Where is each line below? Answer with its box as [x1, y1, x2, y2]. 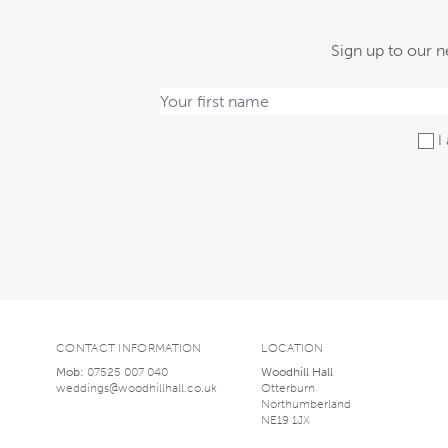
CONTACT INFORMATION [56, 340, 202, 355]
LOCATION [261, 340, 324, 355]
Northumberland [261, 396, 352, 411]
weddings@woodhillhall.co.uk [56, 380, 217, 395]
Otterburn [261, 380, 316, 395]
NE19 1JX [261, 412, 311, 427]
